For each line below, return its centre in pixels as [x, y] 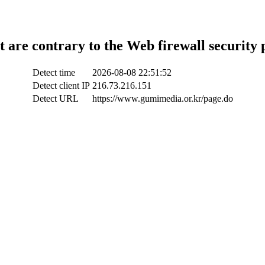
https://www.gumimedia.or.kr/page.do [162, 98]
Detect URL [55, 98]
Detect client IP [61, 85]
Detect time [54, 72]
